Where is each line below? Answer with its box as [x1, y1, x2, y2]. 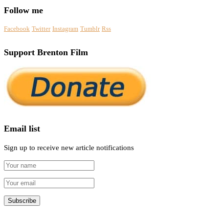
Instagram [52, 24, 78, 32]
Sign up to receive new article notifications [4, 143, 134, 152]
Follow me [4, 5, 43, 16]
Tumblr [80, 24, 100, 32]
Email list [4, 124, 40, 134]
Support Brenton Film [4, 47, 88, 57]
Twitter [32, 24, 50, 32]
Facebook [4, 24, 30, 32]
